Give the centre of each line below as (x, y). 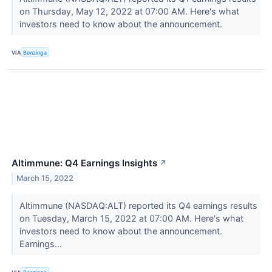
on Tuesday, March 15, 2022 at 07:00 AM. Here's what (131, 219)
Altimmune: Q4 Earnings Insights (84, 163)
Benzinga (35, 52)
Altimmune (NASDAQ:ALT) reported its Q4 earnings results (138, 206)
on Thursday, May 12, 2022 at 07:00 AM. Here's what (129, 12)
